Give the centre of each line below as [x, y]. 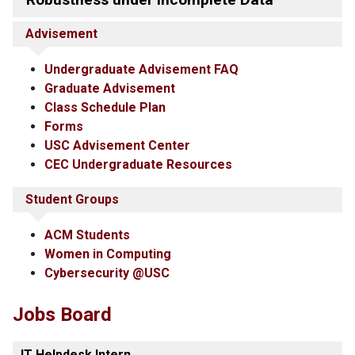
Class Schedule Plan [105, 107]
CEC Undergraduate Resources [138, 164]
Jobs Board [62, 315]
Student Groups [72, 199]
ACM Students [87, 235]
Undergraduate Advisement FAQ [141, 69]
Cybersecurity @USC [107, 273]
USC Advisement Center [117, 145]
